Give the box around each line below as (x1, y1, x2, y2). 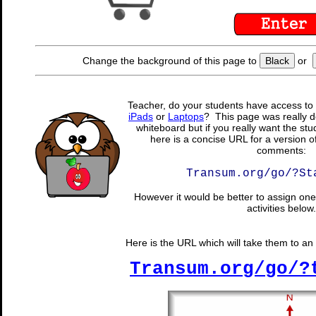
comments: (257, 145, 306, 156)
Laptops (168, 111, 204, 122)
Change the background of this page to (82, 55, 260, 66)
